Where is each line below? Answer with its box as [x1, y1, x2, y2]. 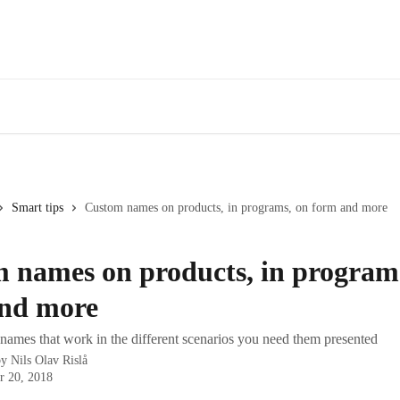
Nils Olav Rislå [11, 354, 87, 367]
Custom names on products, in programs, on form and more [85, 201, 387, 214]
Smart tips [12, 201, 63, 214]
